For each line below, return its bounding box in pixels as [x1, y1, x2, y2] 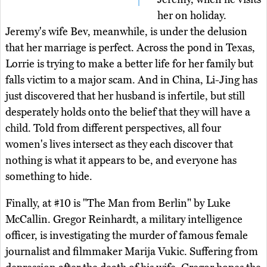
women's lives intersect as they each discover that [5, 137, 233, 151]
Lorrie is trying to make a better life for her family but [5, 57, 253, 70]
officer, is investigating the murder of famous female [5, 228, 248, 242]
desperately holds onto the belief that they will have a [5, 105, 250, 119]
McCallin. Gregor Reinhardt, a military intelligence [5, 212, 243, 226]
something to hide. [5, 169, 92, 183]
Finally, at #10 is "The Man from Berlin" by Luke [5, 196, 231, 210]
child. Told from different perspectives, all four [5, 121, 221, 135]
